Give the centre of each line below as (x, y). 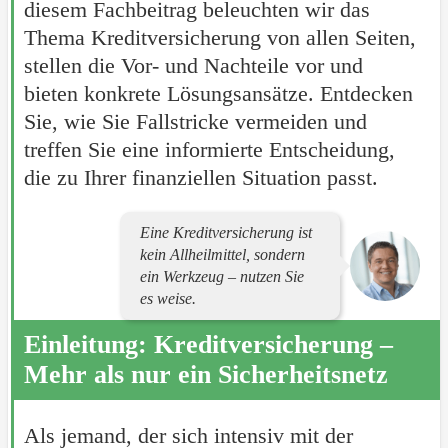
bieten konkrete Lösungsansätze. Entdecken (218, 93)
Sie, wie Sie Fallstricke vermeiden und (195, 121)
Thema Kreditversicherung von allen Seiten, (219, 37)
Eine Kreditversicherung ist (226, 232)
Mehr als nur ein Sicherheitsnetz (205, 374)
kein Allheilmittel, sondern (223, 254)
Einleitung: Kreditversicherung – (208, 344)
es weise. (168, 298)
